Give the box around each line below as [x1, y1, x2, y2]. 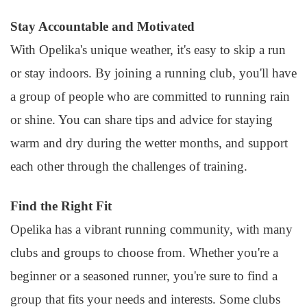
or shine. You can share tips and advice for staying [10, 112, 273, 127]
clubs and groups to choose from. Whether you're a [10, 245, 278, 260]
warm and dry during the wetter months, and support [10, 136, 288, 150]
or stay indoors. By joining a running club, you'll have [10, 66, 297, 80]
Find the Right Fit [10, 199, 112, 213]
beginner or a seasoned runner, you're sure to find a [10, 269, 278, 283]
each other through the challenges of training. [10, 159, 247, 173]
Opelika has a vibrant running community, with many [10, 222, 293, 236]
